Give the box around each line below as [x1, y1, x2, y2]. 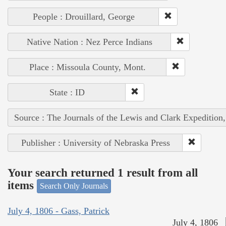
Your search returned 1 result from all [8, 166, 198, 179]
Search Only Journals [40, 182, 108, 191]
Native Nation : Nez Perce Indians [27, 37, 152, 47]
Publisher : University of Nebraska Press [21, 138, 170, 148]
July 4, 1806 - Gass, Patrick [8, 205, 109, 216]
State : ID [49, 87, 85, 98]
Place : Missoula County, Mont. [29, 62, 146, 73]
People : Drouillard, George [32, 12, 135, 22]
